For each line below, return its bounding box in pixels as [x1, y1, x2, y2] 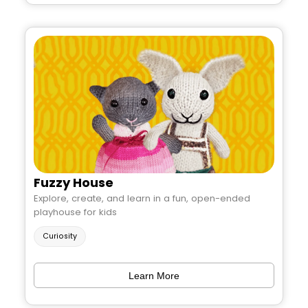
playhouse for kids [34, 205, 117, 219]
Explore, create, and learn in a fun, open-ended [34, 191, 250, 205]
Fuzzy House [34, 173, 113, 191]
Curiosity [43, 231, 77, 242]
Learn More [129, 269, 179, 281]
